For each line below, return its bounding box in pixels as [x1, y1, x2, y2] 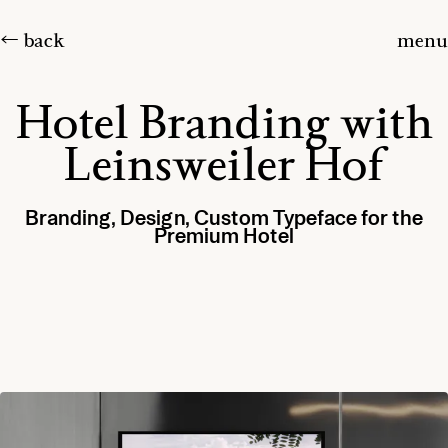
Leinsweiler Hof [62, 144, 386, 192]
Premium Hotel [154, 226, 294, 247]
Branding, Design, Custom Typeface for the [25, 208, 423, 229]
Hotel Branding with [15, 102, 433, 150]
